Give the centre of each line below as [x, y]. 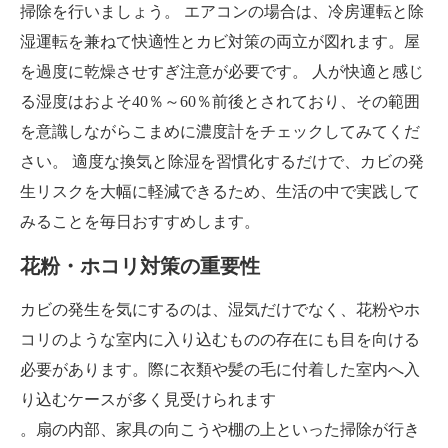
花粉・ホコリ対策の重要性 [140, 266]
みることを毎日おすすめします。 [140, 222]
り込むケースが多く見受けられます [148, 400]
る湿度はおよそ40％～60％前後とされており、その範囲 [220, 102]
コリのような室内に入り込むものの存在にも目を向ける [220, 340]
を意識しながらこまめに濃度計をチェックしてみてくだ [220, 132]
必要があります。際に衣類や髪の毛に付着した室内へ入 [220, 370]
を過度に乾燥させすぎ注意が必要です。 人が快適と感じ [222, 72]
